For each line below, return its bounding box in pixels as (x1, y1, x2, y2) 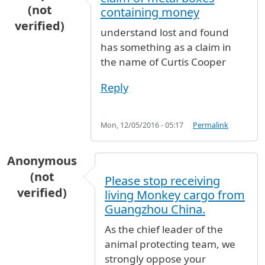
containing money (100, 4, 199, 20)
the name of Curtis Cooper (100, 54, 226, 69)
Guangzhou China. (105, 201, 205, 217)
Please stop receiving (105, 172, 220, 189)
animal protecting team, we (105, 237, 235, 251)
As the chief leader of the (105, 222, 223, 236)
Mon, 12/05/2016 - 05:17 (100, 120, 183, 131)
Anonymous (7, 153, 77, 169)
